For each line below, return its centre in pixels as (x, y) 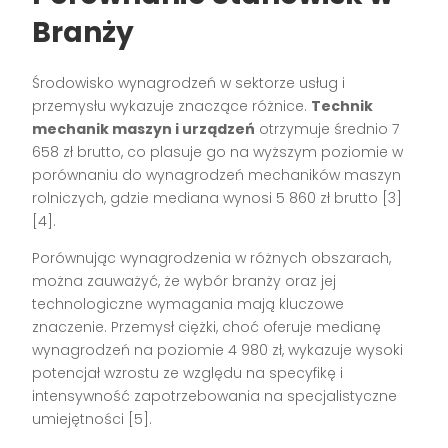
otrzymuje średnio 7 (327, 129)
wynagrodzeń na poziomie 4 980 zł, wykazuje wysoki (218, 350)
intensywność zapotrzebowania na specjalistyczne (215, 396)
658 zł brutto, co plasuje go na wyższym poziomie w (218, 152)
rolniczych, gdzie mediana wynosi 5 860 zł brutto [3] (217, 198)
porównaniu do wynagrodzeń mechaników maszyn (217, 175)
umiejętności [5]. (92, 419)
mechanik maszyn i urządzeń (144, 129)
